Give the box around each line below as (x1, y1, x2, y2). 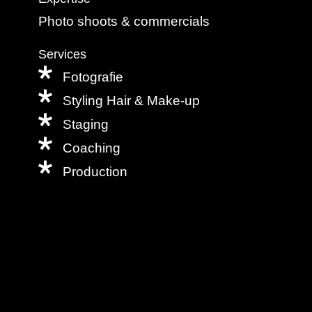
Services (38, 47, 86, 61)
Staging (62, 116, 109, 132)
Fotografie (62, 69, 123, 84)
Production (62, 164, 127, 179)
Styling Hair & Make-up (62, 93, 200, 108)
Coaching (62, 140, 120, 155)
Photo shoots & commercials (38, 14, 210, 29)
